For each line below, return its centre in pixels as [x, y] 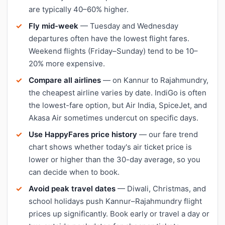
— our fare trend [167, 134]
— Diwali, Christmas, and [161, 188]
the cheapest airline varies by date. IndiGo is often [118, 92]
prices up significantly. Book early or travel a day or [119, 213]
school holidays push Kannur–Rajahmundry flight [115, 201]
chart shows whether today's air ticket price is [110, 147]
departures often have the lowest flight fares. [109, 38]
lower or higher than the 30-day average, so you [115, 159]
